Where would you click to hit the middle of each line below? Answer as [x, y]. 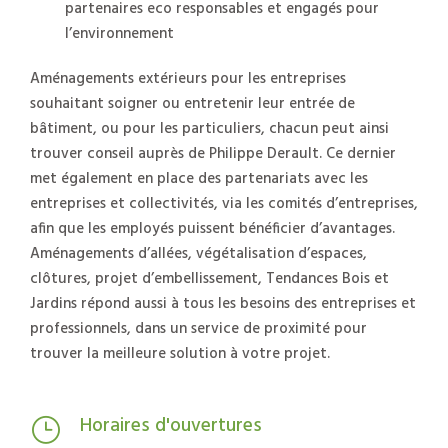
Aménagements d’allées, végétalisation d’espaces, [198, 254]
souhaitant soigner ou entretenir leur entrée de [192, 104]
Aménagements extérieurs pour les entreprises [188, 79]
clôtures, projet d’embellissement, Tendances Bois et [209, 279]
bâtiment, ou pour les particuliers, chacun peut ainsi [209, 129]
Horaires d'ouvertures [171, 426]
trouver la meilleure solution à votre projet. [180, 354]
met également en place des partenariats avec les [199, 179]
